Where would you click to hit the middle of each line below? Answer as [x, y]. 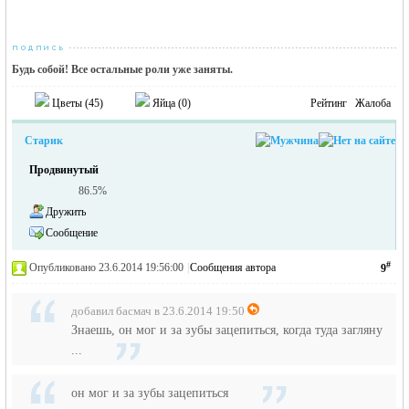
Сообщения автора [233, 267]
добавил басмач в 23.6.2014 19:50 [158, 311]
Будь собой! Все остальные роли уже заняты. [123, 69]
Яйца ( [166, 103]
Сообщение [72, 233]
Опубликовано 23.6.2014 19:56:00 [107, 267]
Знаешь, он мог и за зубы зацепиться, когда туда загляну [227, 330]
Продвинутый [64, 170]
